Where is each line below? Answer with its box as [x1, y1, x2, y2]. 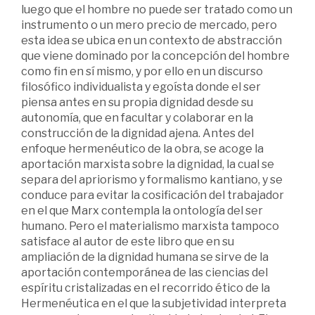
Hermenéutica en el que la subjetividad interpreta [21, 297, 286, 311]
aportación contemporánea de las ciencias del [21, 266, 268, 280]
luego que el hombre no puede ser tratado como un [21, 3, 292, 17]
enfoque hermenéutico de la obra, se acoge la [21, 142, 264, 156]
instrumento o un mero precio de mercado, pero [21, 18, 277, 32]
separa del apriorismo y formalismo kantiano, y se [21, 173, 283, 187]
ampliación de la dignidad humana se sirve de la [21, 250, 269, 264]
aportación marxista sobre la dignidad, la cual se [21, 157, 274, 172]
